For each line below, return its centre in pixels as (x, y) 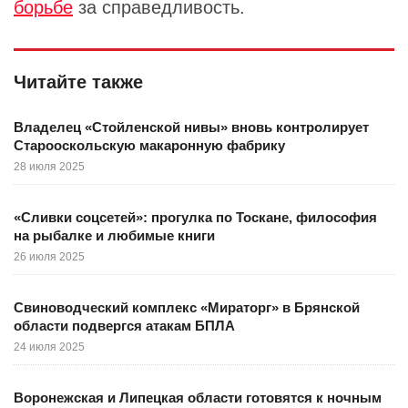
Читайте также (78, 82)
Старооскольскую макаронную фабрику (149, 145)
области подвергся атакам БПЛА (124, 325)
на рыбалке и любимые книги (114, 235)
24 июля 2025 (49, 347)
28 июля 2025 (49, 166)
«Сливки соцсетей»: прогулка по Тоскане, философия (195, 217)
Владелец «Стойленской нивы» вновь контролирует (191, 127)
